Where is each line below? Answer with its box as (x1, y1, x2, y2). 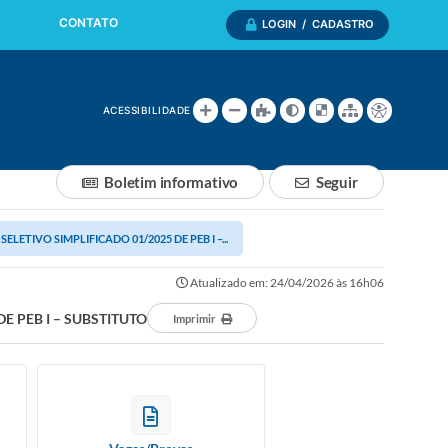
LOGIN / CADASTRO (261, 16, 374, 31)
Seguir (315, 173, 358, 191)
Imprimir (172, 312, 216, 325)
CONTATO (58, 15, 118, 30)
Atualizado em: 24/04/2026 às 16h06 (187, 275, 384, 290)
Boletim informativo (104, 173, 239, 191)
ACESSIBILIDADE (102, 104, 191, 116)
